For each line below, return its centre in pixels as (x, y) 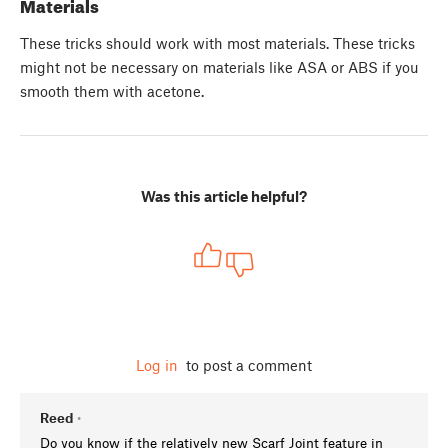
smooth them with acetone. (112, 91)
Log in (157, 365)
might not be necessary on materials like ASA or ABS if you (219, 67)
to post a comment (247, 365)
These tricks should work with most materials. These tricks (217, 43)
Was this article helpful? (224, 196)
